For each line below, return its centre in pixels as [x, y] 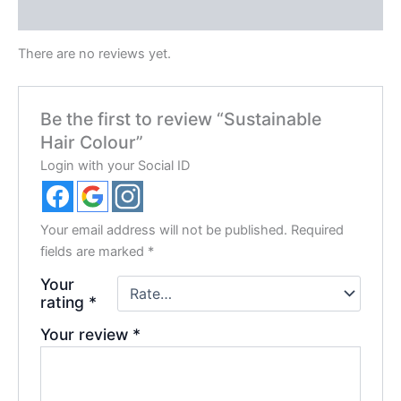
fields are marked [94, 251]
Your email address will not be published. [164, 230]
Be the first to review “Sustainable [181, 119]
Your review [87, 334]
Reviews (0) [56, 13]
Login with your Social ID [115, 165]
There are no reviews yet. [94, 54]
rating [65, 302]
